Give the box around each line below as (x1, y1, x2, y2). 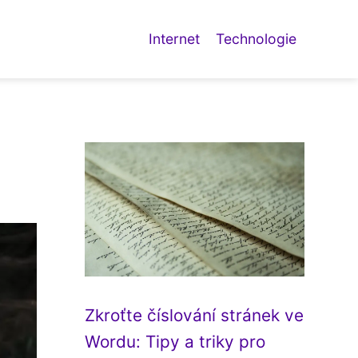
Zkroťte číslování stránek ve (85, 305, 304, 325)
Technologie (216, 30, 296, 47)
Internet (149, 30, 200, 47)
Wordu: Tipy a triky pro (85, 332, 265, 352)
